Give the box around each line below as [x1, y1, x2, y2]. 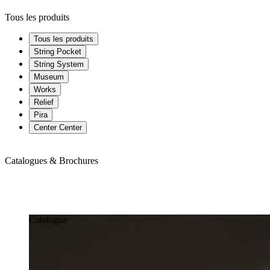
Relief [34, 98, 54, 107]
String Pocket [34, 47, 81, 57]
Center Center [34, 123, 82, 133]
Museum [34, 72, 64, 82]
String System [34, 60, 84, 69]
